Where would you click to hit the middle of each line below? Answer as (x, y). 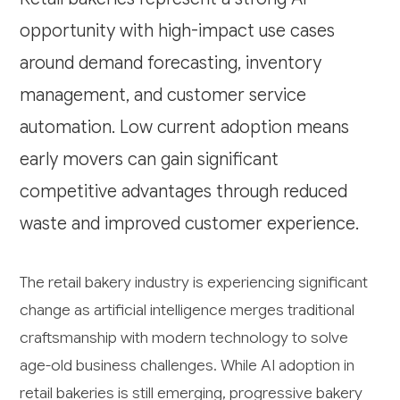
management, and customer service (163, 95)
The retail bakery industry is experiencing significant (194, 282)
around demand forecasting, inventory (171, 62)
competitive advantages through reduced (184, 191)
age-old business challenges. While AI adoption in (187, 365)
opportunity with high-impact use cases (178, 30)
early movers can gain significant (150, 159)
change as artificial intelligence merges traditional (187, 309)
